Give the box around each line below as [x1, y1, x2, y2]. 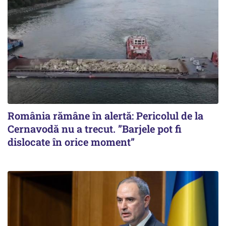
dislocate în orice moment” [8, 135, 135, 149]
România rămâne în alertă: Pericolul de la [8, 109, 203, 123]
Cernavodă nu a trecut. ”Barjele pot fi [8, 122, 182, 136]
